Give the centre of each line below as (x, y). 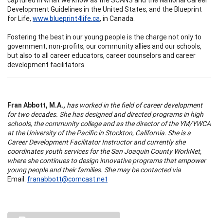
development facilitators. (46, 64)
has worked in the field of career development (134, 105)
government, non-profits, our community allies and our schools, (104, 46)
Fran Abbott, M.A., (36, 105)
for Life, (20, 18)
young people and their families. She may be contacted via (94, 170)
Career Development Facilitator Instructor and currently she (96, 142)
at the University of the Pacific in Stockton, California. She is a (99, 133)
